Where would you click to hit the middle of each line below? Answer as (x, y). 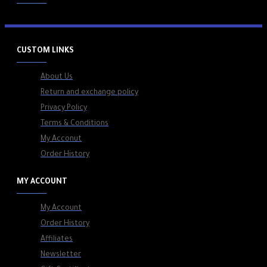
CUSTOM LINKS (45, 52)
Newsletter (61, 255)
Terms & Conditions (74, 124)
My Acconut (61, 140)
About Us (57, 78)
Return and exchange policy (89, 93)
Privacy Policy (64, 109)
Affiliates (57, 240)
